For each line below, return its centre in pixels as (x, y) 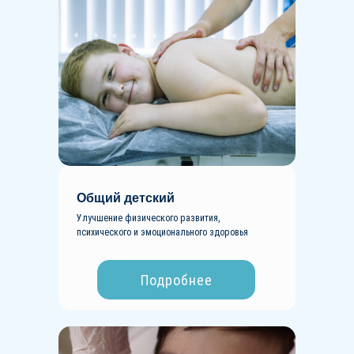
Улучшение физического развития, (148, 218)
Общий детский (126, 198)
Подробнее (176, 280)
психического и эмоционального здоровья (162, 232)
